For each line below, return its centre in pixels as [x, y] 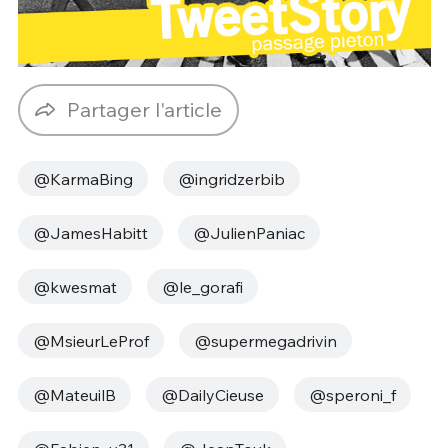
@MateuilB [74, 394]
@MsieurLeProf [90, 340]
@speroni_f [352, 394]
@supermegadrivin [265, 340]
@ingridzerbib [231, 178]
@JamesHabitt [90, 232]
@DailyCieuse [212, 394]
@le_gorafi [202, 286]
